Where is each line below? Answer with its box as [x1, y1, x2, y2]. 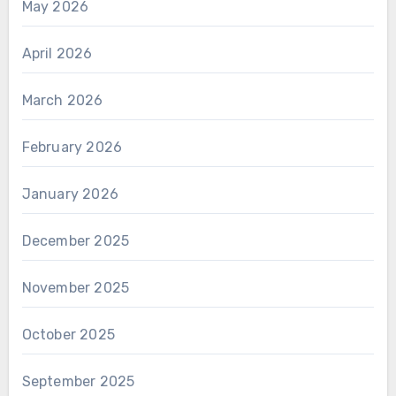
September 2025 [21, 372, 135, 390]
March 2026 [21, 91, 103, 109]
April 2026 [21, 44, 93, 62]
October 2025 [21, 325, 115, 343]
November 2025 [21, 278, 130, 296]
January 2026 [21, 185, 118, 202]
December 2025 [21, 232, 130, 249]
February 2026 [21, 138, 123, 156]
